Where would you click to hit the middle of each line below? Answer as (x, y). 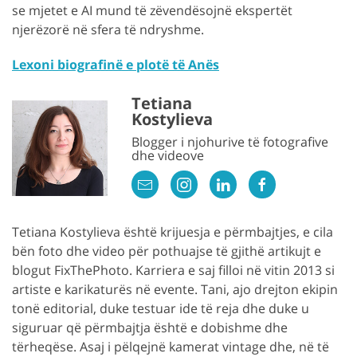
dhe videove (168, 155)
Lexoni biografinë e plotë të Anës (116, 64)
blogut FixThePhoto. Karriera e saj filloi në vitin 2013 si (173, 270)
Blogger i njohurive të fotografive (230, 141)
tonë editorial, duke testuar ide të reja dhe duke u (161, 308)
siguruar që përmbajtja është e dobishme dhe (150, 327)
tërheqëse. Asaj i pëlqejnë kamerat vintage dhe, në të (171, 346)
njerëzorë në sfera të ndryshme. (108, 29)
